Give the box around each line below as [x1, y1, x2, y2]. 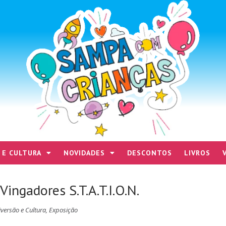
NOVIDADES [64, 148, 105, 157]
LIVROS [184, 148, 210, 157]
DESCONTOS [127, 148, 172, 157]
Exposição [49, 205, 78, 214]
